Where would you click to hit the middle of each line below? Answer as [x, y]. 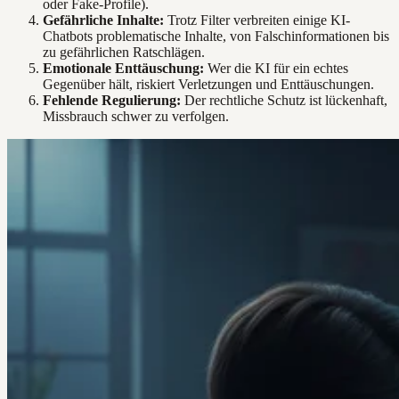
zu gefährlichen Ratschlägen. [124, 53]
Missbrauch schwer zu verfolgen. [136, 117]
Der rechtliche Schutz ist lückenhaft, [284, 101]
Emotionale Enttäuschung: [123, 69]
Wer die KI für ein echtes [276, 69]
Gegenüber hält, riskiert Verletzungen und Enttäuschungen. [208, 85]
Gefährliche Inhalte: [103, 20]
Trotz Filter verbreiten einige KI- [257, 20]
